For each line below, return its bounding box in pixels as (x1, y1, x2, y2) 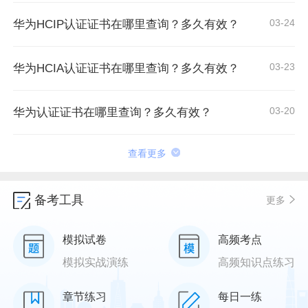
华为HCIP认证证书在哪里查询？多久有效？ (13, 17, 240, 31)
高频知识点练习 (217, 256, 295, 268)
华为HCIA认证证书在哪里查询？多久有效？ (13, 61, 240, 75)
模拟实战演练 (62, 256, 129, 268)
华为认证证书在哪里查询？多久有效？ (13, 106, 212, 120)
